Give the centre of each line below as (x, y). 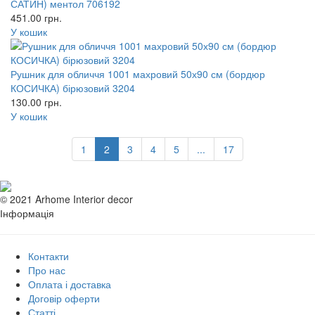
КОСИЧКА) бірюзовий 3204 (73, 88)
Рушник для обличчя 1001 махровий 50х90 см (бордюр (138, 73)
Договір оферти (64, 298)
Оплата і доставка (70, 284)
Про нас (47, 270)
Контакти (49, 256)
